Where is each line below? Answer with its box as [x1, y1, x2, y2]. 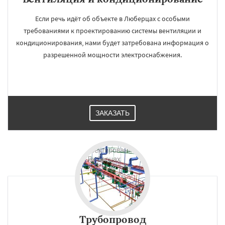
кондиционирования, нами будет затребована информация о [16, 38, 209, 47]
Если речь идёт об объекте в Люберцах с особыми [35, 14, 190, 23]
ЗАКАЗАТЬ [95, 109, 130, 117]
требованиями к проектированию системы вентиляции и [24, 26, 201, 35]
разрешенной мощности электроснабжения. [43, 50, 182, 59]
